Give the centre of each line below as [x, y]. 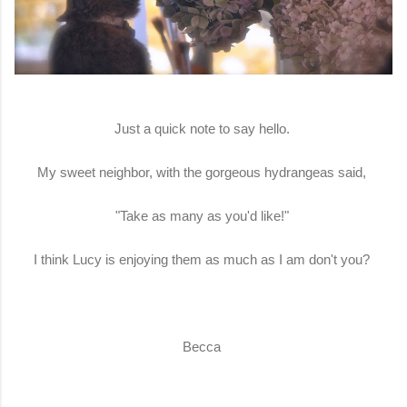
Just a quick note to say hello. [203, 128]
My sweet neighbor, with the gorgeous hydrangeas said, [203, 172]
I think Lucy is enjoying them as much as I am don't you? [203, 259]
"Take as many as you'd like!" [203, 215]
